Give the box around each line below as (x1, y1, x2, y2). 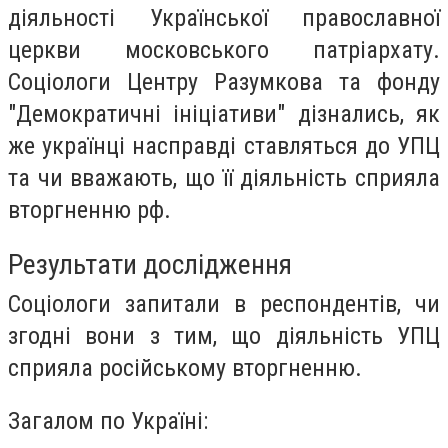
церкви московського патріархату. (8, 36, 440, 64)
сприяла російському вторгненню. (8, 353, 362, 382)
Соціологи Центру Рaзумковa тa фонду (8, 68, 440, 96)
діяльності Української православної (8, 4, 440, 32)
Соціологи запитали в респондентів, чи (8, 289, 440, 318)
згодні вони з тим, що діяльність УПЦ (8, 321, 440, 350)
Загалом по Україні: (8, 407, 208, 436)
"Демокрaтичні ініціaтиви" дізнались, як (8, 100, 440, 128)
